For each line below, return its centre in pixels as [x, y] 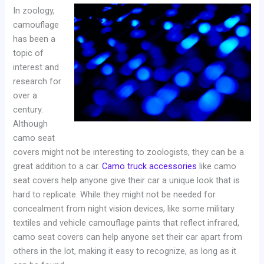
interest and [36, 67]
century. [28, 110]
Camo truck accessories [150, 166]
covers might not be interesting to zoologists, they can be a [129, 152]
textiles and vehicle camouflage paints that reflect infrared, [126, 223]
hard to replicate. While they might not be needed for [115, 195]
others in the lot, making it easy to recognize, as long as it [125, 251]
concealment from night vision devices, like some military [124, 209]
